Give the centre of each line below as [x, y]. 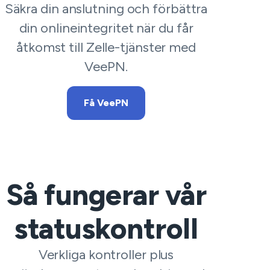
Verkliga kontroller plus [106, 255]
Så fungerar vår [106, 195]
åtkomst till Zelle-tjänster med [106, 47]
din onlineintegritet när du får [106, 28]
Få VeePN [106, 103]
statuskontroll [106, 228]
